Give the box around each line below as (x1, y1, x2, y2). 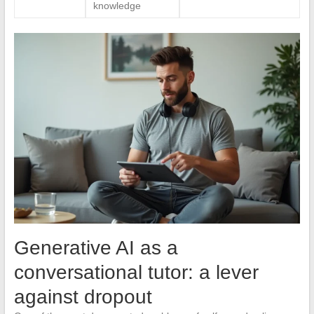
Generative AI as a (13, 237, 178, 259)
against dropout (13, 286, 152, 308)
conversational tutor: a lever (13, 261, 259, 284)
